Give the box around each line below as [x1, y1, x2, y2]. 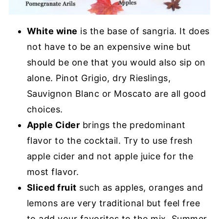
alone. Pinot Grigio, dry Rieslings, [26, 73, 171, 84]
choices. [26, 104, 63, 115]
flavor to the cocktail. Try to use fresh [26, 135, 193, 146]
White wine [26, 26, 78, 37]
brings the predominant [80, 120, 186, 131]
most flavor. [26, 167, 79, 177]
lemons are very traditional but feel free [26, 198, 200, 209]
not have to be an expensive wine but [26, 42, 191, 52]
